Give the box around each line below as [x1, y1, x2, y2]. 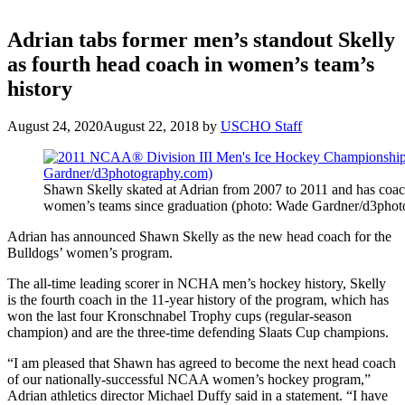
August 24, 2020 [7, 118, 103, 135]
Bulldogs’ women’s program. [7, 245, 173, 261]
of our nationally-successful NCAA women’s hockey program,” [7, 372, 371, 388]
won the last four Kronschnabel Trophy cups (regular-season [7, 308, 352, 325]
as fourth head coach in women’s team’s [7, 52, 374, 76]
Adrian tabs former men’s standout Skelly [7, 27, 395, 52]
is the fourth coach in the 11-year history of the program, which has [7, 292, 389, 308]
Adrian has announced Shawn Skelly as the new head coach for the [7, 229, 391, 245]
